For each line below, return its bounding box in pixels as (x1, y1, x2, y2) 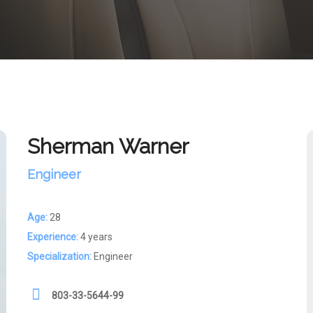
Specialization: (27, 251, 92, 262)
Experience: (27, 231, 78, 242)
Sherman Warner (27, 134, 189, 159)
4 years (78, 231, 112, 242)
